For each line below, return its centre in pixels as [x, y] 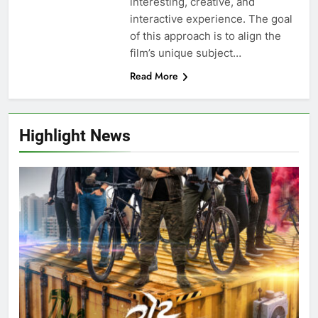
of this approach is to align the [205, 36]
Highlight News [75, 136]
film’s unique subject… [185, 53]
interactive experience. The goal [211, 19]
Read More [154, 76]
